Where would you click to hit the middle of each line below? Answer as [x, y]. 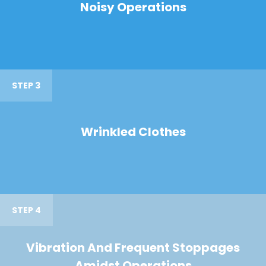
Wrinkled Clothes [133, 132]
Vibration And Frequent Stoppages [133, 248]
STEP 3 [26, 86]
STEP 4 [26, 210]
